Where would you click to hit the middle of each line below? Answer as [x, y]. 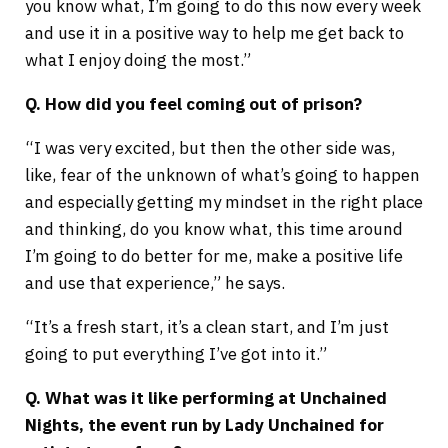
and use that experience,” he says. [156, 283]
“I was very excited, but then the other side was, [209, 148]
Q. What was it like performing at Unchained [205, 398]
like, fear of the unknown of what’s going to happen [222, 175]
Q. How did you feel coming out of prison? [193, 104]
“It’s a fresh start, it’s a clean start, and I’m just [206, 327]
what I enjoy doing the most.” [137, 60]
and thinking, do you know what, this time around [213, 229]
